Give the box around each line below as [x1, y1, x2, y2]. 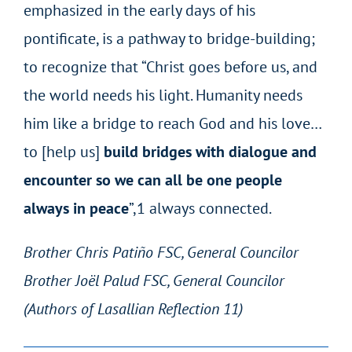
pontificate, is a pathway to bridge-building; [23, 27, 315, 49]
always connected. [145, 197, 272, 218]
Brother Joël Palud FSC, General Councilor [23, 269, 284, 291]
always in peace [23, 197, 129, 218]
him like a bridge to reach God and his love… [23, 112, 321, 134]
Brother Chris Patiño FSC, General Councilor [23, 241, 299, 262]
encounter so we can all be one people [23, 169, 282, 190]
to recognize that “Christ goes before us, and [23, 56, 317, 77]
